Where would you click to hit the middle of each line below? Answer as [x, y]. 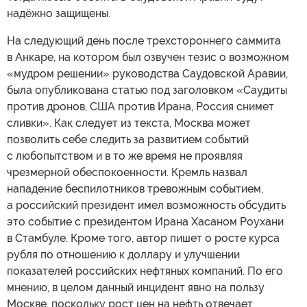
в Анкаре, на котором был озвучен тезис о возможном [148, 57]
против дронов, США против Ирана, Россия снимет [140, 106]
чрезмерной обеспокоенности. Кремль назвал [127, 172]
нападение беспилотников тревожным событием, [135, 188]
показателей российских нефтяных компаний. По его [145, 271]
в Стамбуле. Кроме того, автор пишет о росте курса [143, 238]
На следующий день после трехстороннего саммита [144, 40]
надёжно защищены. [59, 13]
